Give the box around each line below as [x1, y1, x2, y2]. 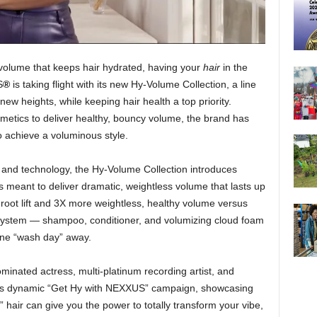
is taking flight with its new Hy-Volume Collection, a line [9, 78, 256, 90]
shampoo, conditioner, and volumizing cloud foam [42, 214, 264, 226]
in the [222, 61, 248, 73]
